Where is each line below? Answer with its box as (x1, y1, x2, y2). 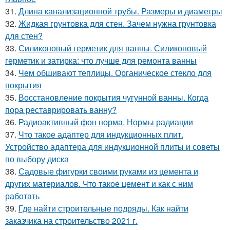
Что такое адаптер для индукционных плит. (18, 128, 183, 141)
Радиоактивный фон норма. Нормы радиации (18, 116, 193, 128)
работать (5, 190, 40, 202)
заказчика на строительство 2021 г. (5, 215, 138, 227)
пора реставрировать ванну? (5, 104, 117, 116)
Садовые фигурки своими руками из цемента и (18, 165, 198, 178)
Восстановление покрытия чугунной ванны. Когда (18, 91, 208, 104)
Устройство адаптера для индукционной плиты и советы (5, 141, 220, 153)
